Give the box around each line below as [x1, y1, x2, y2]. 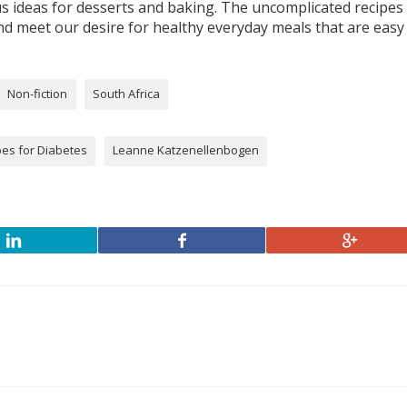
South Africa [92, 84, 160, 102]
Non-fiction [7, 84, 68, 102]
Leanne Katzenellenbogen [112, 142, 259, 159]
